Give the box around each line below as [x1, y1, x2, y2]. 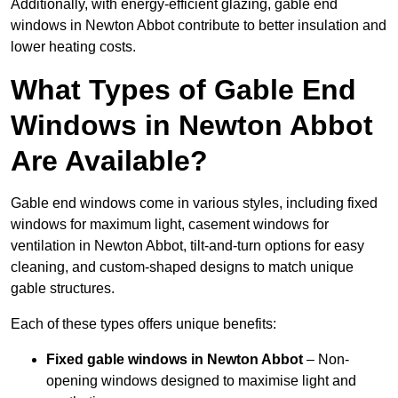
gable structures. [11, 281, 115, 297]
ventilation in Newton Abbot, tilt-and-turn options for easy [11, 238, 364, 254]
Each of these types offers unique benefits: [11, 316, 276, 332]
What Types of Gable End [11, 74, 356, 107]
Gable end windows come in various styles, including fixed [11, 195, 378, 211]
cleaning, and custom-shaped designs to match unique [11, 259, 354, 275]
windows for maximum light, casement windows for [11, 217, 329, 233]
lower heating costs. [11, 39, 136, 55]
